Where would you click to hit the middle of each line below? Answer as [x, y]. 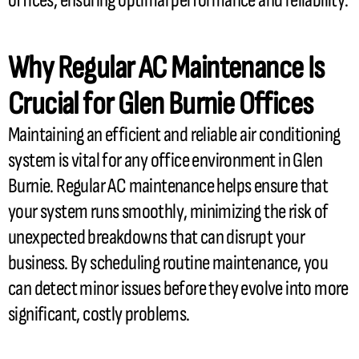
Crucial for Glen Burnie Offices [161, 104]
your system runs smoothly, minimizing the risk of [168, 212]
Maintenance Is [245, 68]
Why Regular [73, 68]
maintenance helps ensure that [227, 186]
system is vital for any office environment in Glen [165, 160]
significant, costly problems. [99, 314]
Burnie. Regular [58, 186]
